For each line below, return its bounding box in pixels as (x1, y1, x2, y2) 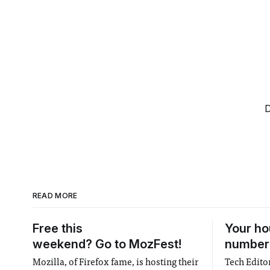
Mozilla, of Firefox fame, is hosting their (32, 257, 199, 268)
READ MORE (32, 190, 78, 200)
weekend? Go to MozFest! (32, 236, 181, 251)
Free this (32, 221, 83, 236)
